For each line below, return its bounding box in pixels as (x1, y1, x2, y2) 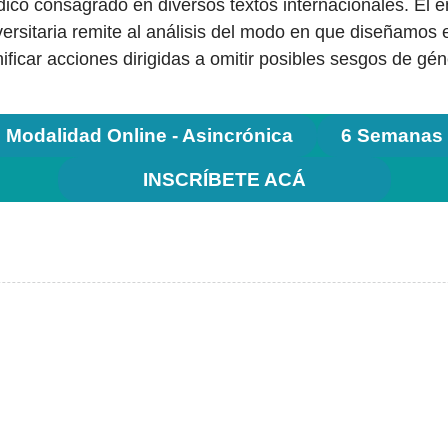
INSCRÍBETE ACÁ (142, 169, 306, 191)
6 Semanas (340, 125, 443, 147)
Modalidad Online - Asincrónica (5, 125, 293, 147)
